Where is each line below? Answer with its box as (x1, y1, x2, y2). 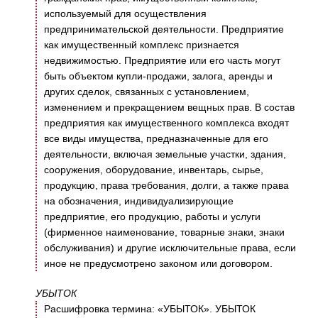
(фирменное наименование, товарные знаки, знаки (44, 226, 285, 238)
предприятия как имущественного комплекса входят (44, 117, 289, 129)
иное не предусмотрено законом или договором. (44, 258, 273, 270)
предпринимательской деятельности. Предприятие (44, 23, 284, 35)
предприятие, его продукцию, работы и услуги (44, 211, 261, 223)
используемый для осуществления (44, 8, 207, 20)
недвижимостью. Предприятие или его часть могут (44, 55, 280, 67)
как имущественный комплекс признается (44, 39, 239, 51)
